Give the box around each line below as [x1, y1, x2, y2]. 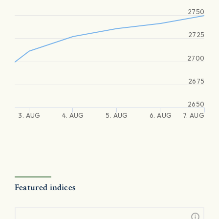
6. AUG [150, 111, 172, 120]
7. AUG [182, 111, 204, 120]
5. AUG [106, 111, 128, 120]
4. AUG [62, 111, 84, 120]
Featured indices [15, 182, 76, 193]
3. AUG [18, 111, 41, 120]
